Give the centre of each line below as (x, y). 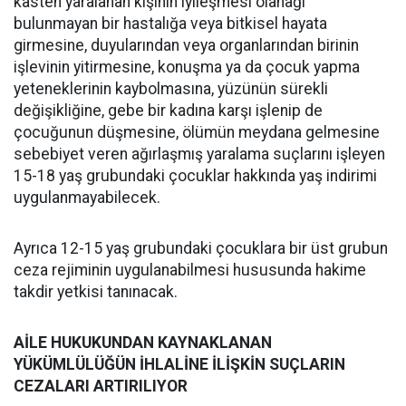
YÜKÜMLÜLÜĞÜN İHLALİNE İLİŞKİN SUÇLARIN (179, 364)
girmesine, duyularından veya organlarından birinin (186, 45)
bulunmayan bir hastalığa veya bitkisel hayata (170, 23)
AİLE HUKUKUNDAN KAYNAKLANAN (143, 342)
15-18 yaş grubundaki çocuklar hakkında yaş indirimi (195, 175)
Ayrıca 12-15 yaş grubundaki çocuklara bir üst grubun (201, 248)
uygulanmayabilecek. (87, 197)
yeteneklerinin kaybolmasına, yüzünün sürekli (171, 88)
